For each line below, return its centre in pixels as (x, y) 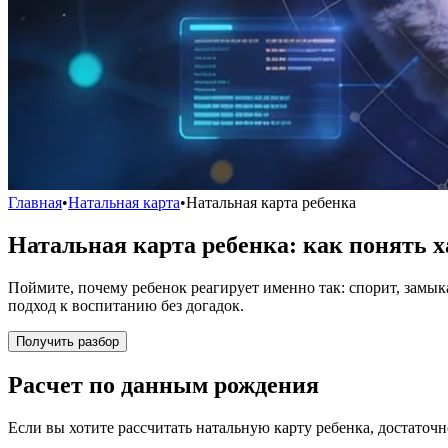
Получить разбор (67, 341)
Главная (35, 202)
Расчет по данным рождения (163, 384)
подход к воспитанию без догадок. (126, 305)
